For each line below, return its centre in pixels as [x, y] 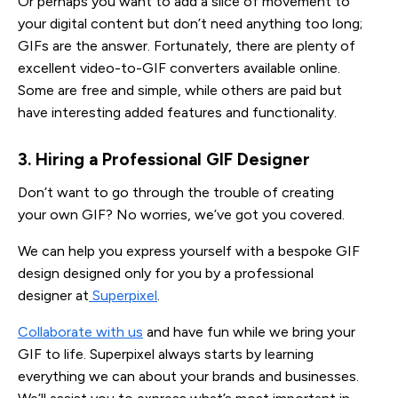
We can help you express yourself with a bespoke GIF [189, 251]
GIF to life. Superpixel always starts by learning [166, 354]
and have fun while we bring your [249, 331]
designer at [53, 295]
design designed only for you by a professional [166, 273]
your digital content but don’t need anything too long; [190, 23]
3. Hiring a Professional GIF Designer [166, 159]
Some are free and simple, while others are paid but [180, 90]
